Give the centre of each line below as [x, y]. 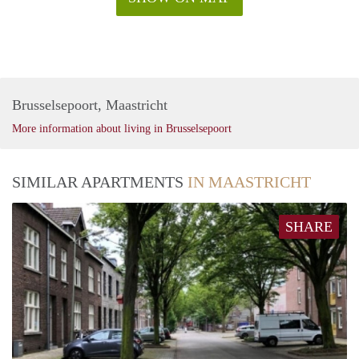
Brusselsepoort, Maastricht [90, 105]
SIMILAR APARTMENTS [100, 182]
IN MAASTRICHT [249, 182]
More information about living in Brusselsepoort [122, 128]
